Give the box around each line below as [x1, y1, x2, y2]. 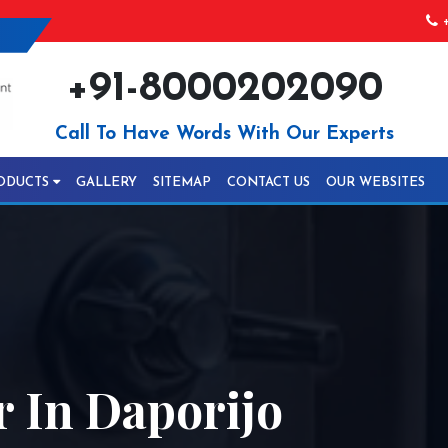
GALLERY [76, 176, 137, 189]
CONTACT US [227, 176, 310, 189]
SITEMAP [153, 176, 211, 189]
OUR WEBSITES [326, 176, 425, 189]
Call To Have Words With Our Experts [54, 125, 394, 144]
